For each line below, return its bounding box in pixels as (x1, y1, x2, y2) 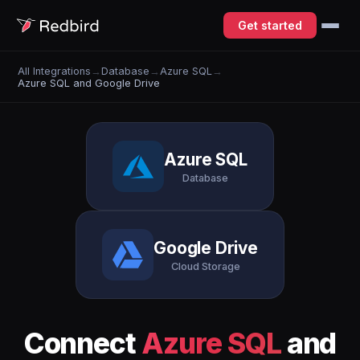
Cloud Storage (170, 260, 240, 272)
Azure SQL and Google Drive (18, 76, 161, 89)
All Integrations (18, 64, 92, 77)
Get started (238, 18, 302, 32)
